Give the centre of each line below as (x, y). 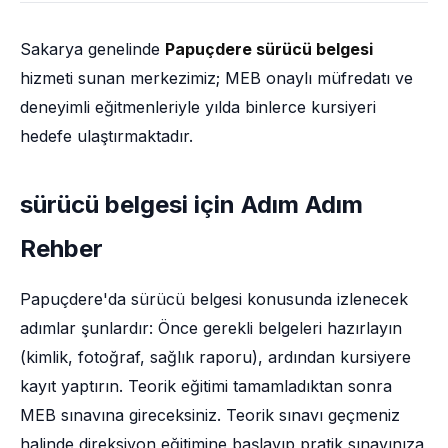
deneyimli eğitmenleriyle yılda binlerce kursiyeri (198, 107)
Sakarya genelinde (92, 49)
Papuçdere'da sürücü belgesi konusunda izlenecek (214, 299)
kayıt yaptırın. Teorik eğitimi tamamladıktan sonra (206, 386)
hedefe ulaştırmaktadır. (106, 136)
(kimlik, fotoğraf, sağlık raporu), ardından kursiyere (215, 357)
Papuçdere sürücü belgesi (269, 49)
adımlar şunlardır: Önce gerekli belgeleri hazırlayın (211, 328)
